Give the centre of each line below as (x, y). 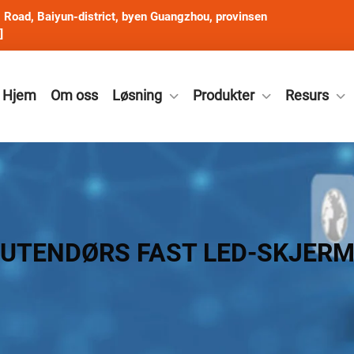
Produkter (224, 95)
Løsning (137, 95)
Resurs (307, 95)
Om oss (74, 95)
